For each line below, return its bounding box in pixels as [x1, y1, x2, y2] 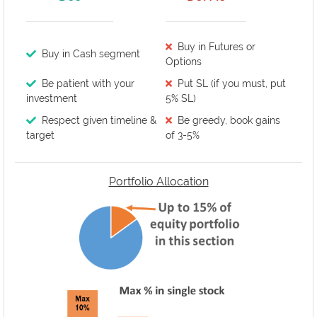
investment [25, 92, 77, 104]
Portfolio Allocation [108, 174, 209, 188]
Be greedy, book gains [178, 114, 281, 126]
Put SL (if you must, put [178, 77, 287, 89]
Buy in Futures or [178, 40, 256, 52]
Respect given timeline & [41, 114, 156, 126]
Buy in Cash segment [41, 47, 140, 59]
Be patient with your [41, 77, 134, 89]
